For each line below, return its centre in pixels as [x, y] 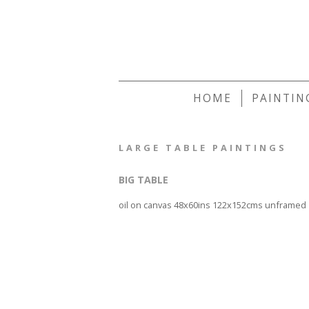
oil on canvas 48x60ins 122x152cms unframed [212, 205]
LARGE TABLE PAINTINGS [203, 148]
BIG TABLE [143, 180]
